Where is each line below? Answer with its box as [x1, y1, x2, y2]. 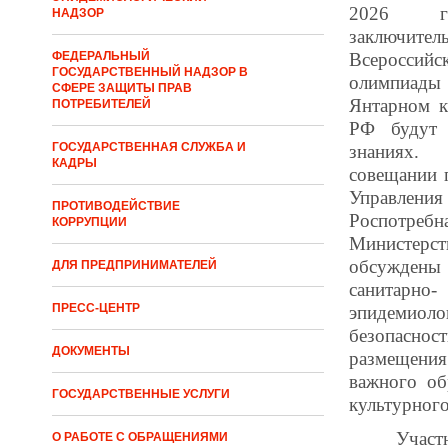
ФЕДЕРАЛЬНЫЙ [52, 49, 150, 63]
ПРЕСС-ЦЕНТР [52, 301, 140, 315]
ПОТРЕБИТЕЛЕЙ [52, 97, 151, 111]
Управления [348, 186, 443, 208]
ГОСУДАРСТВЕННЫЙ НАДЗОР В [52, 65, 248, 79]
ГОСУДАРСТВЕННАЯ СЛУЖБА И [52, 140, 246, 154]
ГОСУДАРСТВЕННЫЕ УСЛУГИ [52, 387, 230, 401]
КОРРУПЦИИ [52, 215, 127, 229]
